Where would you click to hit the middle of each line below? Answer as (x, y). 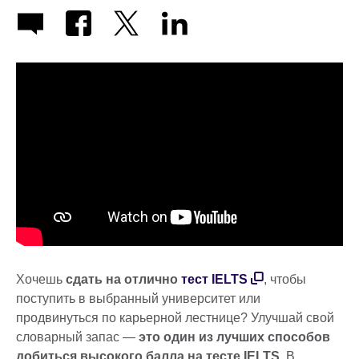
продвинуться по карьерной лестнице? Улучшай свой (175, 318)
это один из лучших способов (234, 337)
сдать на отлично (122, 280)
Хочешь (41, 280)
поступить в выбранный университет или (138, 299)
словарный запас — (77, 337)
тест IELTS (214, 280)
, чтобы (285, 280)
